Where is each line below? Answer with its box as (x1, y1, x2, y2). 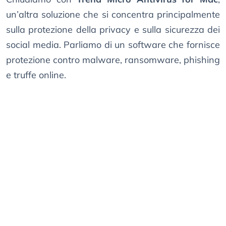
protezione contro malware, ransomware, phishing (6, 54, 220, 66)
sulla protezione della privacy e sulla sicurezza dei (6, 24, 220, 36)
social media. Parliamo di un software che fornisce (6, 39, 220, 51)
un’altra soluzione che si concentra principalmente (6, 9, 220, 21)
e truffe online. (6, 69, 66, 81)
